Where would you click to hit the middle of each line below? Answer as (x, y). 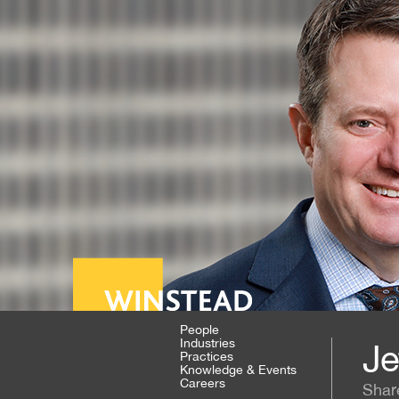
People (199, 330)
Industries (208, 343)
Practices (207, 356)
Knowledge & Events (238, 370)
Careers (203, 383)
